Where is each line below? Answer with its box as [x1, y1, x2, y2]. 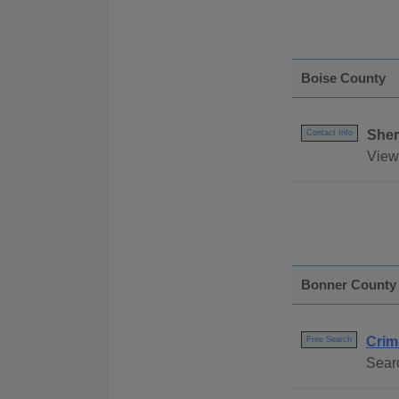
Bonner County [301, 277, 396, 293]
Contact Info [306, 128, 353, 138]
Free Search [306, 335, 352, 345]
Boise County [301, 70, 386, 86]
